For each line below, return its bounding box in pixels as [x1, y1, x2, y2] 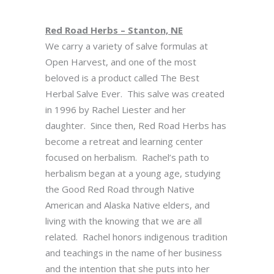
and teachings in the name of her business [45, 246, 222, 259]
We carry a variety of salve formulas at [45, 40, 208, 52]
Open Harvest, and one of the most [45, 56, 196, 68]
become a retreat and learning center [45, 135, 203, 147]
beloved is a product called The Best [45, 72, 199, 84]
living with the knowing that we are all [45, 215, 202, 227]
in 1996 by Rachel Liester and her [45, 103, 186, 116]
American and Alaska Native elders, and [45, 199, 210, 211]
